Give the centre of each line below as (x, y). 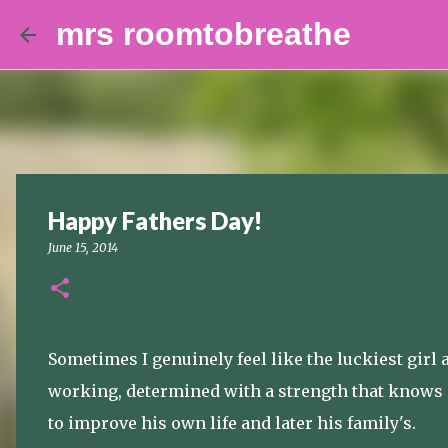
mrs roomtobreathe (203, 34)
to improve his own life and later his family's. (232, 423)
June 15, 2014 (83, 247)
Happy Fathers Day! (155, 220)
